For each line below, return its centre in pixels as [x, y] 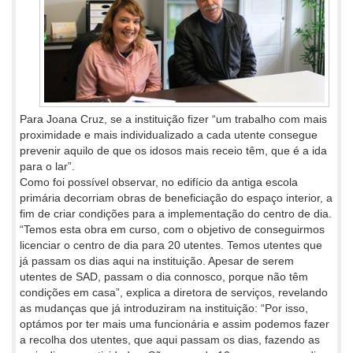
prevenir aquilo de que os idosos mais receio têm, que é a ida [173, 151]
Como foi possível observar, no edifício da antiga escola [159, 182]
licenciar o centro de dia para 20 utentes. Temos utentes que [171, 245]
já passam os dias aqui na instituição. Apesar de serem [157, 261]
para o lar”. [47, 167]
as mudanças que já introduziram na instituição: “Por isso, [164, 308]
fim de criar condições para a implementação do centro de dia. [176, 214]
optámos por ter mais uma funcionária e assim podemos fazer [175, 324]
